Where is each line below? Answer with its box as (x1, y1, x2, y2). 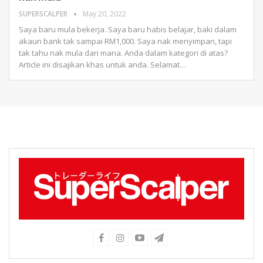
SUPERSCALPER (19, 9, 69, 19)
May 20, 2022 (83, 9, 126, 19)
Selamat (150, 59, 180, 70)
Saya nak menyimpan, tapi (137, 36, 232, 47)
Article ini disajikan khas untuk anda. (19, 59, 150, 70)
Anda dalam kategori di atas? (124, 48, 228, 59)
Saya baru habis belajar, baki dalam (108, 24, 237, 35)
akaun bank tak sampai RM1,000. (19, 36, 137, 47)
